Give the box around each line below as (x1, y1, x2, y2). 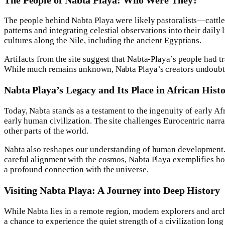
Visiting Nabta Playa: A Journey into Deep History (4, 185, 220, 196)
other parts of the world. (4, 126, 88, 136)
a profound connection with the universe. (4, 165, 149, 175)
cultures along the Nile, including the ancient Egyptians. (4, 36, 202, 46)
